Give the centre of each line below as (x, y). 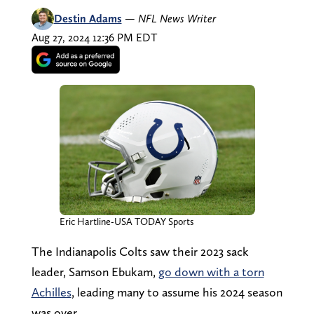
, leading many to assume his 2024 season (177, 292)
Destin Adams (88, 18)
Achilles (51, 292)
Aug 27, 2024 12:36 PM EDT (94, 37)
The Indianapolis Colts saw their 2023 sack (140, 251)
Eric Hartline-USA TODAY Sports (127, 221)
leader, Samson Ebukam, (95, 271)
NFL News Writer (177, 18)
